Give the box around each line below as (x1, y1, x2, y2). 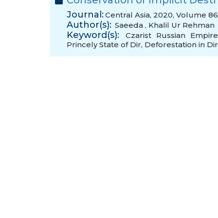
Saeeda (115, 20, 145, 30)
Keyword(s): (67, 30, 119, 40)
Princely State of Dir (67, 40, 141, 49)
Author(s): (67, 19, 111, 30)
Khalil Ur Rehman (148, 20, 215, 30)
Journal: (67, 9, 104, 20)
